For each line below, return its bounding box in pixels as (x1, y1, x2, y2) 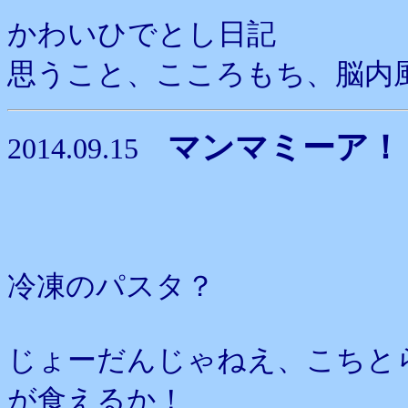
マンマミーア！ (168, 129, 402, 166)
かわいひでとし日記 (7, 17, 276, 50)
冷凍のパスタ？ (7, 270, 215, 302)
